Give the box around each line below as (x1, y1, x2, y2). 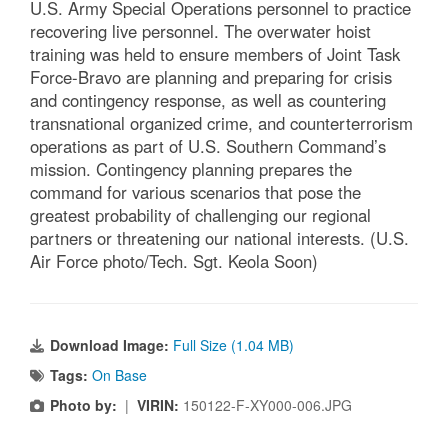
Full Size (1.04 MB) (173, 334, 294, 355)
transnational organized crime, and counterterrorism (30, 110, 413, 135)
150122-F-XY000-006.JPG (183, 394, 352, 415)
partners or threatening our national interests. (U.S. (30, 225, 409, 250)
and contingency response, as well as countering (30, 87, 386, 112)
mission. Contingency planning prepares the (30, 156, 352, 181)
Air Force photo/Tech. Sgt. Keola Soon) (30, 248, 318, 273)
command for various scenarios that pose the (30, 179, 361, 204)
